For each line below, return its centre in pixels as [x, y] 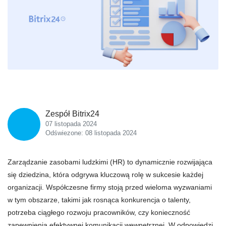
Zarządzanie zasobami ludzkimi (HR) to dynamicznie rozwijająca [110, 162]
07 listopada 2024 [71, 124]
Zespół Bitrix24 [72, 114]
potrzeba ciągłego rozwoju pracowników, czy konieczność [99, 212]
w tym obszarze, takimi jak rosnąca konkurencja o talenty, [99, 200]
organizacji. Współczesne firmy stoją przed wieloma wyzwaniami [110, 187]
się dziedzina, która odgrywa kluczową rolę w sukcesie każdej [105, 175]
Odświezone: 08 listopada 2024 [91, 133]
